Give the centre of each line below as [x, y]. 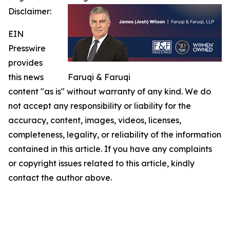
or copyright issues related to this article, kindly [101, 164]
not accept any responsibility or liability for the [100, 106]
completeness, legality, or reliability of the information [115, 135]
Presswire [27, 49]
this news [26, 77]
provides [25, 63]
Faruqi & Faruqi [99, 77]
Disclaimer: [30, 12]
